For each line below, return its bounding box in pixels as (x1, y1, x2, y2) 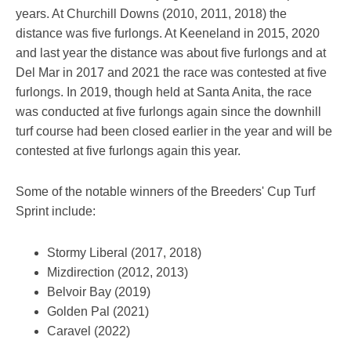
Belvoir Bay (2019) (47, 284, 150, 299)
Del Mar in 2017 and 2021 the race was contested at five (16, 66, 327, 80)
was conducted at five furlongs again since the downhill (16, 105, 321, 119)
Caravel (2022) (47, 324, 130, 338)
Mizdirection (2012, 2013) (47, 265, 188, 279)
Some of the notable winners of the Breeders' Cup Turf (16, 185, 315, 199)
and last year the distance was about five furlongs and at (16, 46, 326, 60)
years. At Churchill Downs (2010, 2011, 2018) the (16, 7, 287, 21)
